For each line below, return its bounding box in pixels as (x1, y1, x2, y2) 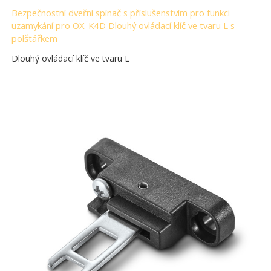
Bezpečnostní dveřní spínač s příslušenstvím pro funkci (11, 7, 230, 19)
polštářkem (11, 32, 58, 45)
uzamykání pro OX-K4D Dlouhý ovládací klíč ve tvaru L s (11, 19, 235, 32)
